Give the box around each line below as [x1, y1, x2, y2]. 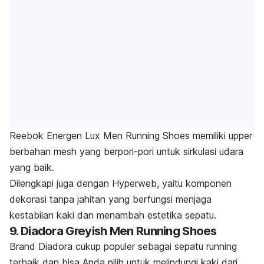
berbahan [9, 146, 54, 158]
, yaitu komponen [157, 177, 232, 190]
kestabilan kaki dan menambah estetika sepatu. [9, 209, 216, 222]
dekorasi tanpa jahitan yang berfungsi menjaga [9, 193, 212, 206]
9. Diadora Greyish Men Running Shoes [9, 224, 217, 239]
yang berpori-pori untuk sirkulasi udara [77, 146, 243, 158]
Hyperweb [112, 177, 157, 190]
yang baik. [9, 161, 54, 174]
